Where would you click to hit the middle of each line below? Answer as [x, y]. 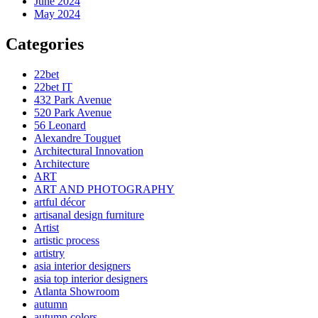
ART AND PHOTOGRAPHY [104, 190]
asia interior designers [82, 266]
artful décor [60, 202]
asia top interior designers [91, 279]
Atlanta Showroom [77, 292]
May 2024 [57, 14]
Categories [45, 44]
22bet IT [53, 87]
